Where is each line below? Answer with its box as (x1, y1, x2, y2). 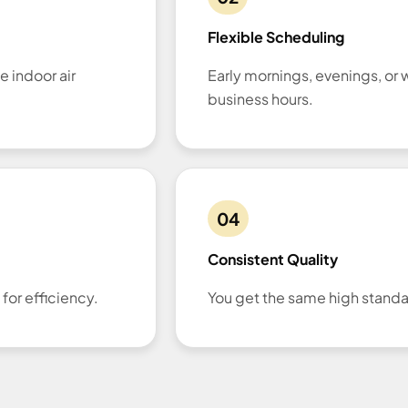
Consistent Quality (208, 249, 338, 269)
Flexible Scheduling (208, 27, 344, 47)
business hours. (208, 89, 313, 109)
